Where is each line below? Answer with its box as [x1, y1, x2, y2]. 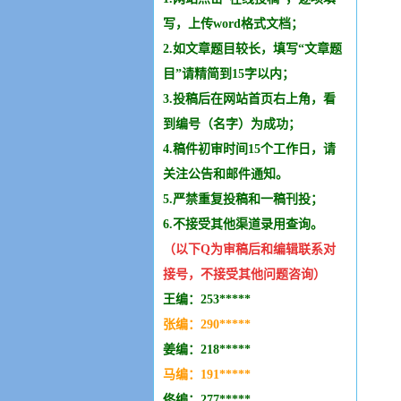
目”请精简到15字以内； [163, 67, 294, 81]
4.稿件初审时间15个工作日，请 [163, 142, 336, 156]
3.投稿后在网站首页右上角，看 [163, 92, 336, 106]
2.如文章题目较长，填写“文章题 [163, 42, 342, 55]
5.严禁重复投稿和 [163, 192, 260, 206]
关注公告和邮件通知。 [163, 167, 288, 181]
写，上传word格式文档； [163, 17, 303, 30]
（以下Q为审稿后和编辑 [163, 243, 298, 256]
